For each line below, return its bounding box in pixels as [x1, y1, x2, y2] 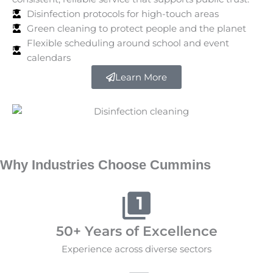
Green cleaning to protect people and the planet [26, 22, 246, 34]
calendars [26, 51, 71, 63]
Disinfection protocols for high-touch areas [26, 7, 219, 19]
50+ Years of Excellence [55, 222, 218, 239]
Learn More [115, 71, 167, 83]
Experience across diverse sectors [62, 243, 211, 255]
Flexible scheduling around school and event [26, 37, 229, 49]
